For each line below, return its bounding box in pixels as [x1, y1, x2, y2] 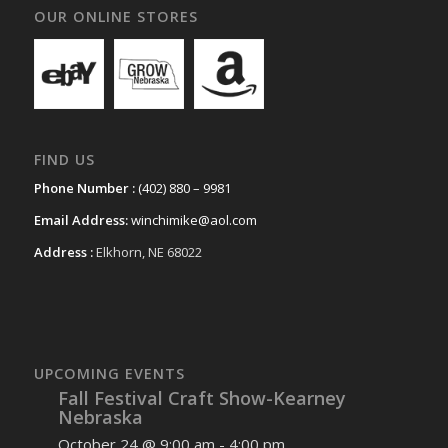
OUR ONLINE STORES [33, 7, 198, 27]
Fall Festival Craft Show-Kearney [57, 385, 346, 410]
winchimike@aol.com [130, 210, 257, 229]
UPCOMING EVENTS [33, 363, 185, 383]
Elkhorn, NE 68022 [92, 242, 202, 261]
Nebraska [57, 404, 143, 429]
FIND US [33, 149, 95, 169]
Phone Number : [33, 178, 135, 197]
